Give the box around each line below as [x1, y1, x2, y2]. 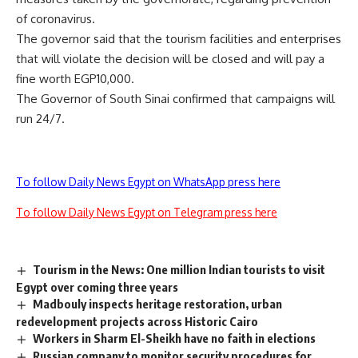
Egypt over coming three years [16, 279, 178, 294]
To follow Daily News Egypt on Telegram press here [16, 205, 277, 219]
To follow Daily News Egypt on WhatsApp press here [16, 174, 280, 189]
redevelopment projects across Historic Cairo [16, 313, 258, 328]
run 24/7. [16, 110, 65, 126]
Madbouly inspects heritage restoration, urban [33, 296, 283, 311]
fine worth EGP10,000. [16, 70, 134, 86]
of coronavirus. [16, 10, 95, 26]
